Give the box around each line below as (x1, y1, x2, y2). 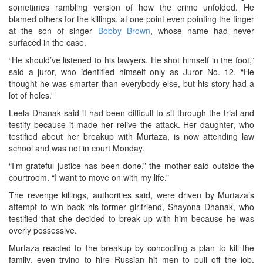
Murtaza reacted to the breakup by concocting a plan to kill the (9, 242, 254, 254)
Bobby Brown (97, 25, 150, 37)
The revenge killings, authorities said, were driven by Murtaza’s (9, 189, 254, 201)
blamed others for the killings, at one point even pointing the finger (9, 13, 254, 25)
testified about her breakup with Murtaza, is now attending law (9, 130, 254, 143)
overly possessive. (9, 224, 77, 237)
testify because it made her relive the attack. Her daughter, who (9, 119, 254, 131)
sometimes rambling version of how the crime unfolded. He (9, 1, 254, 14)
